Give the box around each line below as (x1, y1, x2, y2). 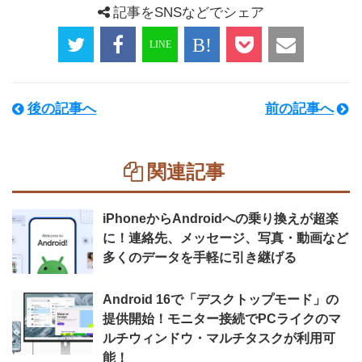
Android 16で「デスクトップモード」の (103, 293, 339, 306)
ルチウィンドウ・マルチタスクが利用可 (103, 331, 335, 345)
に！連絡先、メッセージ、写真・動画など (103, 231, 348, 245)
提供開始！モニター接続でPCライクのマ (103, 312, 341, 326)
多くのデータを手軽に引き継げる (103, 250, 297, 264)
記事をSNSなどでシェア (113, 5, 264, 20)
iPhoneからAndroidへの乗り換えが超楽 (103, 212, 339, 225)
